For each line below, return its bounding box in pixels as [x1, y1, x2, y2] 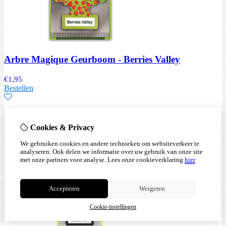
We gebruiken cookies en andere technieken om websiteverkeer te [20, 140, 199, 147]
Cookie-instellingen [90, 203, 136, 210]
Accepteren [48, 185, 80, 192]
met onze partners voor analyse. [20, 156, 106, 163]
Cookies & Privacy [28, 123, 94, 132]
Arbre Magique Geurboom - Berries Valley [4, 54, 180, 65]
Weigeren [139, 185, 165, 192]
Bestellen [4, 83, 33, 92]
